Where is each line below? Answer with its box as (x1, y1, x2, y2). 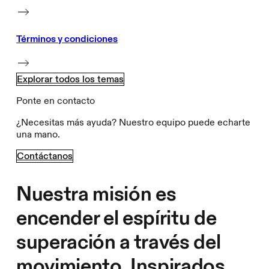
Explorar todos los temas (17, 73, 124, 86)
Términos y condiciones (16, 33, 118, 46)
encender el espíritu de (16, 205, 217, 231)
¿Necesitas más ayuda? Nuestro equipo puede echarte (16, 116, 251, 129)
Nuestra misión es (16, 181, 177, 207)
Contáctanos (17, 150, 73, 163)
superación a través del (16, 229, 221, 255)
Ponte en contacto (16, 95, 95, 107)
